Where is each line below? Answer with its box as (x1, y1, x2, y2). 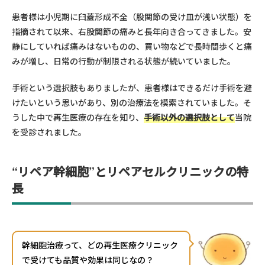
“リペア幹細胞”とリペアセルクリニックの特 (12, 163, 248, 180)
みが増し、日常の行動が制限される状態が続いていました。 (12, 55, 235, 67)
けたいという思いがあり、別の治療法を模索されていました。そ (12, 96, 251, 109)
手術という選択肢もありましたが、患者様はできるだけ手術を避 (12, 82, 252, 94)
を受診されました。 (12, 126, 86, 138)
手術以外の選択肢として (144, 111, 235, 124)
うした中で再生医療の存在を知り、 (12, 111, 144, 124)
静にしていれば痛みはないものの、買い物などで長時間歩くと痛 (12, 40, 252, 53)
